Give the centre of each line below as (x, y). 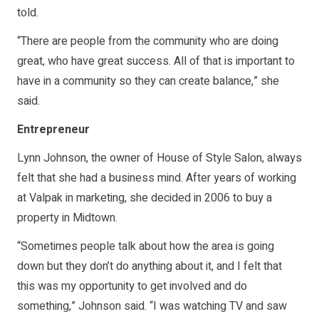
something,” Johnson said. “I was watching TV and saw (152, 306)
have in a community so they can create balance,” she (148, 81)
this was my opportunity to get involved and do (132, 286)
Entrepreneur (53, 129)
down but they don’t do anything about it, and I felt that (150, 266)
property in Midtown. (67, 218)
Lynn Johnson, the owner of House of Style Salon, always (159, 158)
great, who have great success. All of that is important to (156, 61)
